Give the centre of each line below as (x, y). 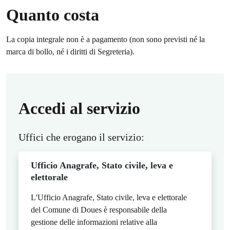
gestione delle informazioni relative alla (94, 222)
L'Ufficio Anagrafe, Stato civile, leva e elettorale (109, 197)
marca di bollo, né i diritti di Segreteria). (70, 52)
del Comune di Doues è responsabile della (99, 210)
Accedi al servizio (79, 108)
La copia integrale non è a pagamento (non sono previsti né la (106, 39)
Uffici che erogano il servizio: (81, 137)
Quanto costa (53, 15)
